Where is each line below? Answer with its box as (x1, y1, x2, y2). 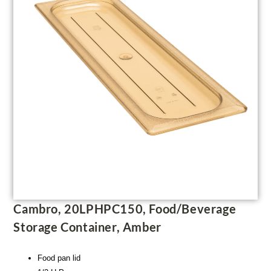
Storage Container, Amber (13, 220, 162, 235)
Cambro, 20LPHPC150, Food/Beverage (13, 201, 237, 217)
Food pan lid (38, 253, 81, 263)
